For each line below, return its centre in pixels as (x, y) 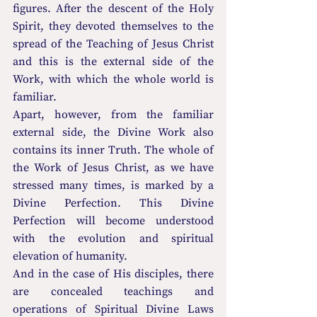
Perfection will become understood (113, 220)
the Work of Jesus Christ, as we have (113, 167)
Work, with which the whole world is (113, 79)
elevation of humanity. (70, 256)
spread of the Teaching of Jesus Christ (113, 44)
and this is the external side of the (113, 61)
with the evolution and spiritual (113, 238)
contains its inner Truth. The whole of (113, 150)
